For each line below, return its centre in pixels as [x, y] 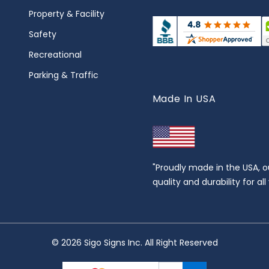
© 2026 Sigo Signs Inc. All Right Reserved [134, 243]
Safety [42, 34]
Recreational [55, 55]
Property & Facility [66, 14]
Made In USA [184, 99]
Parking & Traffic [63, 75]
